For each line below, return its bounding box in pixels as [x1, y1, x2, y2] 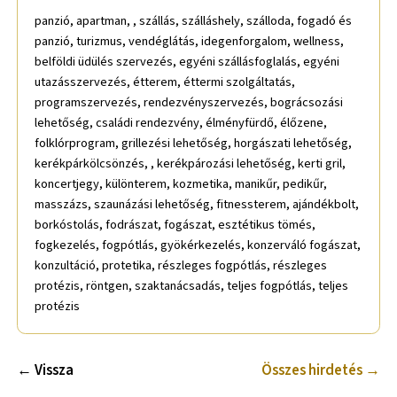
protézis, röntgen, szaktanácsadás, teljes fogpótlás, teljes [35, 276, 349, 296]
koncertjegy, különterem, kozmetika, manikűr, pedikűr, [35, 175, 328, 194]
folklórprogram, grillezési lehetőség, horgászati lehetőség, [35, 134, 353, 153]
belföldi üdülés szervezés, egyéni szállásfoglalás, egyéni [35, 52, 340, 72]
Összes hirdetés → [261, 360, 380, 382]
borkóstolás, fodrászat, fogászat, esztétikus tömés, [35, 215, 316, 235]
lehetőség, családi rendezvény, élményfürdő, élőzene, [35, 113, 328, 133]
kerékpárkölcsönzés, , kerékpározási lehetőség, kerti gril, [35, 154, 346, 174]
